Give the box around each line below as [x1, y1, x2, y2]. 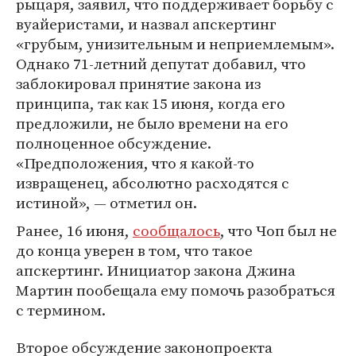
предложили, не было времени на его [16, 113, 288, 134]
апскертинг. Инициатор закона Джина [16, 260, 296, 281]
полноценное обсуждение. [16, 133, 211, 154]
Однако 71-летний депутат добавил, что [16, 53, 306, 75]
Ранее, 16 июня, [16, 220, 133, 242]
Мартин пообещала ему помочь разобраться [16, 280, 335, 301]
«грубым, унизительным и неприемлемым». [16, 33, 335, 55]
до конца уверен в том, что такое [16, 240, 253, 261]
